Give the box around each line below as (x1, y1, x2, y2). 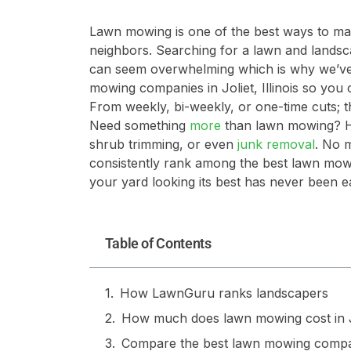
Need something (89, 118, 190, 133)
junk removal (237, 136, 315, 152)
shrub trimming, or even (89, 136, 237, 152)
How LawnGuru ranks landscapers (119, 285, 328, 301)
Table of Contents (104, 235, 212, 251)
